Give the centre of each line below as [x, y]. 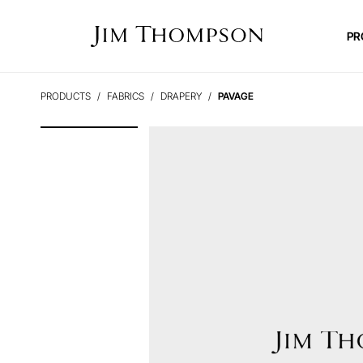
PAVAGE [236, 96]
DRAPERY [181, 96]
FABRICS [126, 96]
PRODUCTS [66, 96]
